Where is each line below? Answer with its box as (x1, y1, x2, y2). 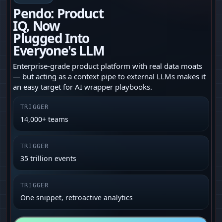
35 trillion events (20, 154, 76, 164)
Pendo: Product (13, 4, 104, 23)
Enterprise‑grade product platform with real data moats (13, 61, 202, 71)
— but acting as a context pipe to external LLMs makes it (13, 71, 206, 82)
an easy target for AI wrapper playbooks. (13, 82, 152, 92)
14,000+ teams (20, 114, 68, 124)
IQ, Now (13, 17, 60, 35)
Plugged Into (13, 29, 90, 48)
